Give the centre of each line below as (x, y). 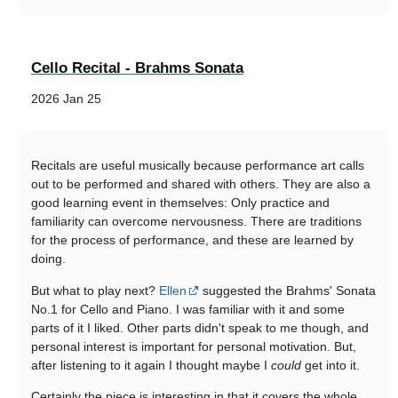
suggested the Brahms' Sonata (287, 290)
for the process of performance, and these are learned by (192, 240)
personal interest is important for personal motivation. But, (194, 346)
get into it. (330, 365)
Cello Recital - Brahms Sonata (137, 68)
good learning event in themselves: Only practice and (180, 203)
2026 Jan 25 (66, 99)
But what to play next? (95, 290)
